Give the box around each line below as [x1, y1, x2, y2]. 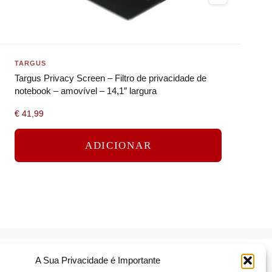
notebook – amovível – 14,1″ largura [15, 86, 157, 97]
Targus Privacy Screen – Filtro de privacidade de [15, 73, 207, 84]
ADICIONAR [84, 139, 152, 151]
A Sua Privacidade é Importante [35, 255, 160, 265]
